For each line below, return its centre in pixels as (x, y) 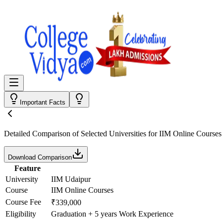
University (22, 179)
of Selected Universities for (115, 134)
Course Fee (23, 202)
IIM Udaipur (71, 179)
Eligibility (21, 214)
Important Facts (43, 102)
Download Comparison (40, 157)
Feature (27, 168)
